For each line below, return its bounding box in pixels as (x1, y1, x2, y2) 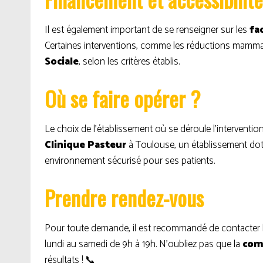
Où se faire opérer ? (45, 83, 200, 114)
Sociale (45, 53, 79, 70)
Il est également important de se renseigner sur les (45, 22, 249, 38)
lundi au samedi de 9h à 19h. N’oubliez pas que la (45, 236, 242, 252)
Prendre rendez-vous (45, 182, 204, 213)
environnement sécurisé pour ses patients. (45, 153, 215, 169)
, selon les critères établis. (79, 53, 180, 70)
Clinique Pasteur (45, 137, 126, 153)
